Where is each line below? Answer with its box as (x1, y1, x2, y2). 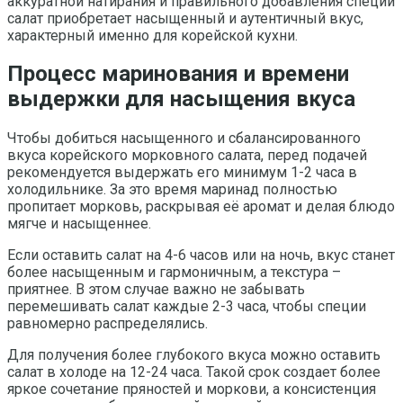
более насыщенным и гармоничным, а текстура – (7, 264, 341, 282)
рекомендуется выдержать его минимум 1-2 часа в (7, 164, 357, 182)
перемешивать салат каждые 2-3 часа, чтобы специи (7, 298, 366, 316)
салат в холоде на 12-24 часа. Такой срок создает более (7, 363, 381, 381)
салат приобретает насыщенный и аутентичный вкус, (7, 9, 363, 27)
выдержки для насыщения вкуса (7, 86, 355, 112)
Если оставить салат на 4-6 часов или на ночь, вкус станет (7, 246, 395, 264)
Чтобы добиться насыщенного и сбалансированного (7, 130, 361, 148)
